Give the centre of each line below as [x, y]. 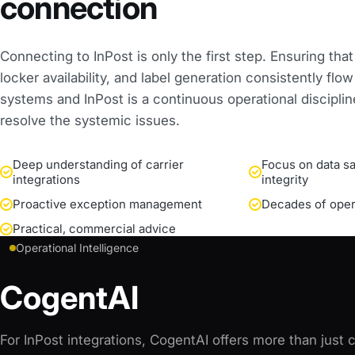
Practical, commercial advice [94, 229]
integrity [285, 179]
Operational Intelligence [77, 248]
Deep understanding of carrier [98, 164]
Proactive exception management [107, 204]
